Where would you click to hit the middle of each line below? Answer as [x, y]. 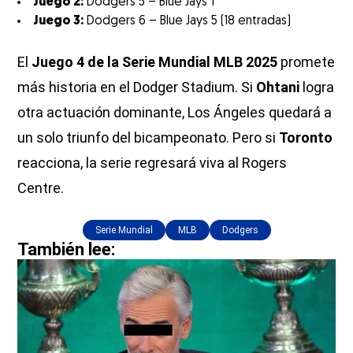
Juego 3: [59, 22]
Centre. [41, 188]
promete [307, 62]
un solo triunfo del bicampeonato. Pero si [149, 138]
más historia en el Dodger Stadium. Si [137, 87]
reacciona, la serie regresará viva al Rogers [152, 163]
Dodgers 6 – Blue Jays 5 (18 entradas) [188, 22]
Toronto [306, 138]
